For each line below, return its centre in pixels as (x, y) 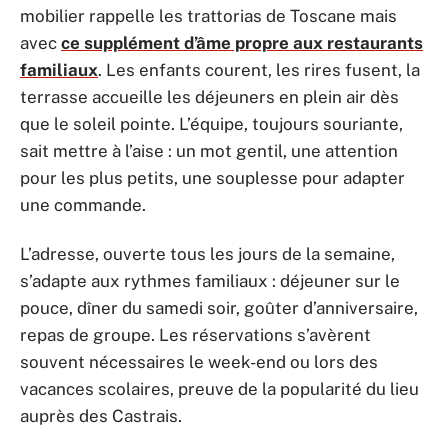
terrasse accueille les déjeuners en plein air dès (209, 96)
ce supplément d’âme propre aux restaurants (242, 42)
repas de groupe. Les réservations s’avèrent (195, 335)
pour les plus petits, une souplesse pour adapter (212, 177)
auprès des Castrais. (101, 416)
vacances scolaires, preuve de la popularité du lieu (219, 389)
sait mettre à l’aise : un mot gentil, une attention (209, 150)
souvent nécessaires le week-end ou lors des (199, 362)
